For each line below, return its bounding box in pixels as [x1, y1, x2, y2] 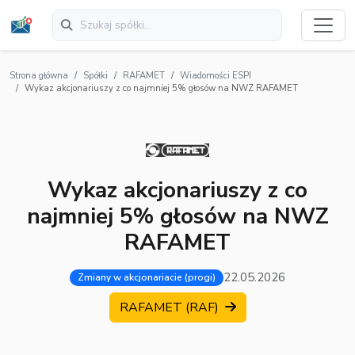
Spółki [83, 70, 108, 82]
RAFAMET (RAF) [119, 299, 222, 317]
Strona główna [10, 70, 68, 82]
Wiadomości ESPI [180, 70, 251, 82]
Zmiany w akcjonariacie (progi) [78, 271, 216, 284]
